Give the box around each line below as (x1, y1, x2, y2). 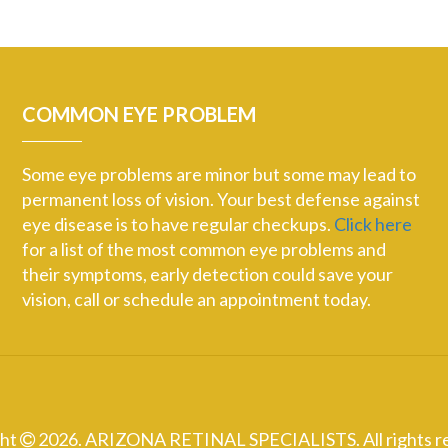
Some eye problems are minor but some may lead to (21, 162, 416, 185)
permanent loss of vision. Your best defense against (21, 187, 420, 210)
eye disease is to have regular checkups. (21, 212, 334, 235)
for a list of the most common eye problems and (21, 237, 386, 260)
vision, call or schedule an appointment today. (21, 287, 371, 310)
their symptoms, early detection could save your (21, 262, 393, 285)
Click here (333, 212, 412, 235)
